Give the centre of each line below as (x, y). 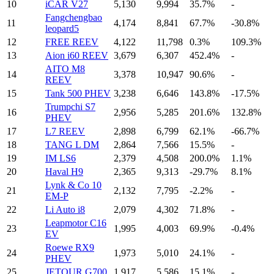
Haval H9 (64, 171)
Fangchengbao (74, 17)
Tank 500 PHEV (78, 93)
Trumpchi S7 (70, 106)
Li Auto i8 (65, 209)
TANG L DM (72, 144)
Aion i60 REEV (77, 55)
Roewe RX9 (70, 247)
